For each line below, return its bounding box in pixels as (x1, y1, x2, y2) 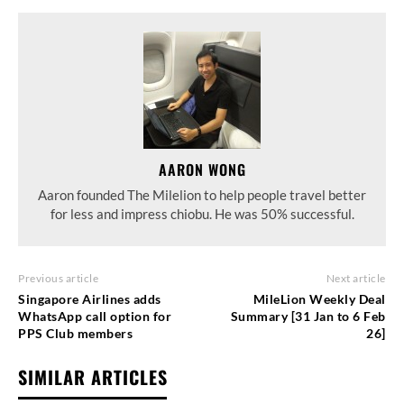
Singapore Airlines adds (18, 291, 161, 308)
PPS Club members (18, 326, 133, 342)
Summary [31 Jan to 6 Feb (230, 308, 386, 325)
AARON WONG (158, 159, 246, 181)
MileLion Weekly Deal (252, 291, 386, 308)
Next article (326, 271, 386, 286)
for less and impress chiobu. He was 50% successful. (50, 206, 354, 223)
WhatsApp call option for (18, 308, 171, 325)
